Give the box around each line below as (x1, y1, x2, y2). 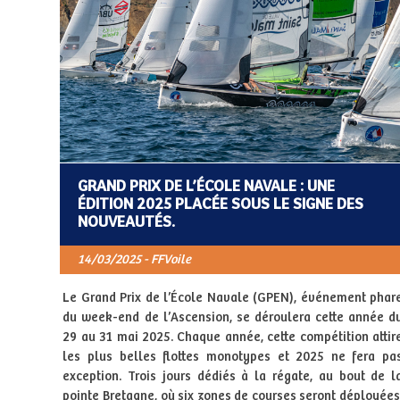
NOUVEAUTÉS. (77, 212, 175, 231)
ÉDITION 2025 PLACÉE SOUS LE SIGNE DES (77, 195, 363, 213)
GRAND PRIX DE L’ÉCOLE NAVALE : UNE (77, 177, 335, 196)
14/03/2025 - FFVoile (77, 252, 191, 267)
